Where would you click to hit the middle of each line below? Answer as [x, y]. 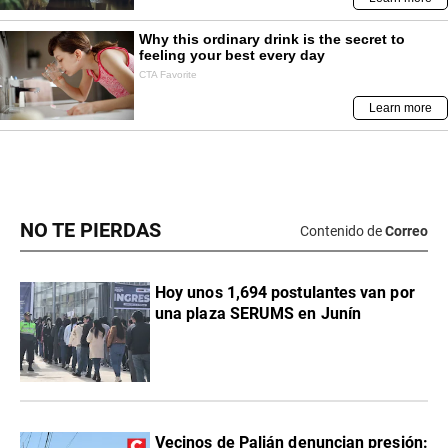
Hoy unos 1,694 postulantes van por [285, 293]
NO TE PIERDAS [90, 231]
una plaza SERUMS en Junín [258, 314]
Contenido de [341, 230]
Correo [406, 230]
